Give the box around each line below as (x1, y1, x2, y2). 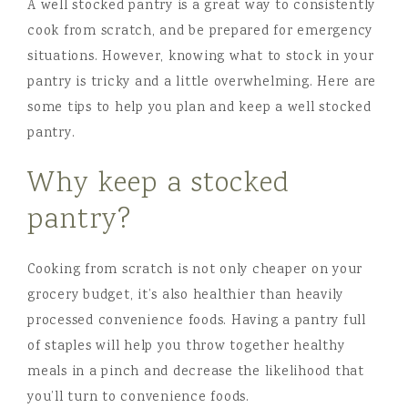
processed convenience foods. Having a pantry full (27, 311, 366, 331)
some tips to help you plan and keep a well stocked (27, 98, 372, 118)
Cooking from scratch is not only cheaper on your (27, 260, 362, 280)
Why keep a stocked (27, 164, 290, 205)
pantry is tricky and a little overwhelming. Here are (27, 73, 376, 93)
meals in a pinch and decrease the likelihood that (27, 362, 364, 382)
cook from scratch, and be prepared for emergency (27, 22, 372, 42)
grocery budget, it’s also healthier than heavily (27, 286, 343, 306)
